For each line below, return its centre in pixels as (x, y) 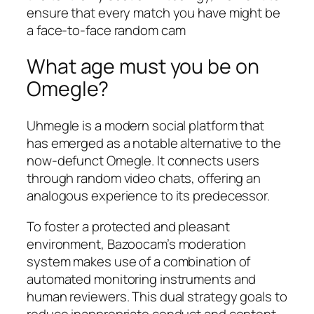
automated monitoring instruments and (142, 279)
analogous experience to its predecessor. (148, 196)
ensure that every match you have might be (153, 12)
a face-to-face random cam (106, 30)
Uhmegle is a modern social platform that (145, 126)
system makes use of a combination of (139, 261)
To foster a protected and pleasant (128, 226)
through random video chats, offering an (144, 178)
